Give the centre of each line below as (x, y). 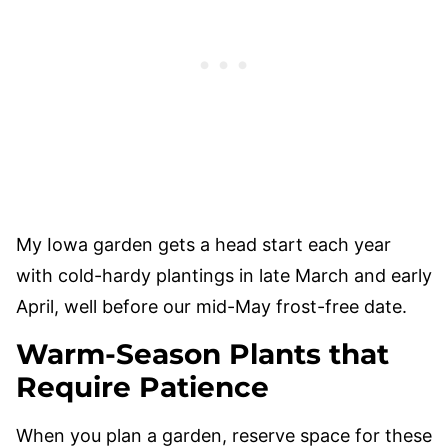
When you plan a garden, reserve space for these (224, 435)
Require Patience (142, 387)
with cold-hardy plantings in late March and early (224, 275)
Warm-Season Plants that (202, 354)
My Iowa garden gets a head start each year (203, 244)
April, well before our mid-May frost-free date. (211, 306)
